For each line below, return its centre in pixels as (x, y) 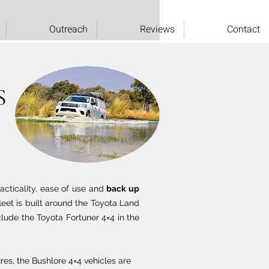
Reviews (157, 29)
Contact (243, 29)
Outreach (68, 29)
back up (123, 189)
